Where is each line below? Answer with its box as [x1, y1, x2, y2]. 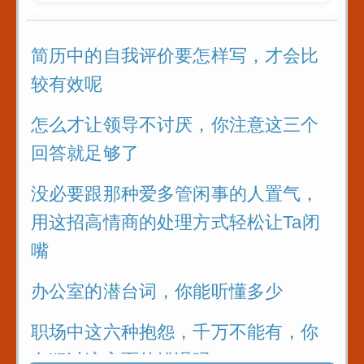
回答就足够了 [31, 142, 139, 163]
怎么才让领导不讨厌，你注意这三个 [31, 114, 319, 135]
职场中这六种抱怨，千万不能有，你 [31, 321, 319, 342]
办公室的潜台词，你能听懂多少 [31, 280, 284, 301]
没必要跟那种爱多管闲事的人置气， [31, 183, 319, 204]
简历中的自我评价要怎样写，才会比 [31, 45, 319, 66]
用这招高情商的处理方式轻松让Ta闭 [31, 211, 320, 232]
